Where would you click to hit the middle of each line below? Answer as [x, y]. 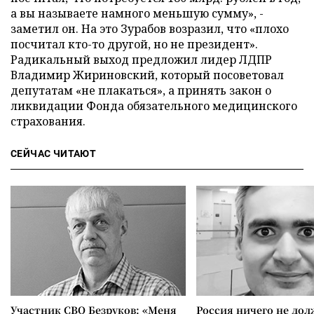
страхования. [48, 121]
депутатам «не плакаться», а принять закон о [141, 90]
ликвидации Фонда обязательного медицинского [154, 106]
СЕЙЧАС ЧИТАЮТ [54, 153]
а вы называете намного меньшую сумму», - [137, 13]
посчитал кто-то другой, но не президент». [134, 44]
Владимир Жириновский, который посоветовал [147, 75]
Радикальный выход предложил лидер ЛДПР [141, 60]
